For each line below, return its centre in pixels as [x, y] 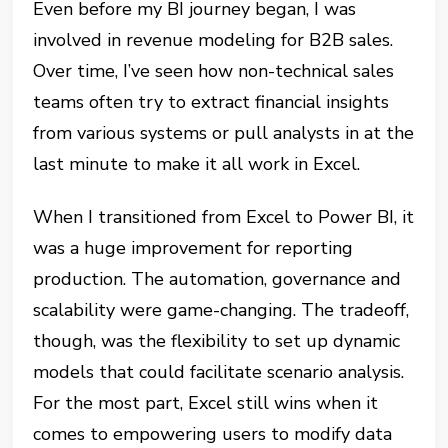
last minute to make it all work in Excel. [197, 164]
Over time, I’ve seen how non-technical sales [214, 71]
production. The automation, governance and [217, 279]
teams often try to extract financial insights [211, 102]
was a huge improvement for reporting [193, 248]
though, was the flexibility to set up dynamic [217, 341]
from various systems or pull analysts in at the [224, 133]
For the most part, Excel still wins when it [206, 403]
